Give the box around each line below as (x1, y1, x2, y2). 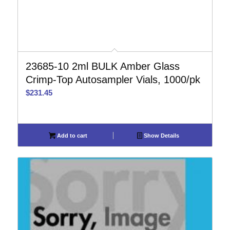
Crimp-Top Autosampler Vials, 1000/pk (25, 74, 200, 85)
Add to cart (55, 132, 87, 139)
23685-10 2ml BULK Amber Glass (25, 61, 180, 72)
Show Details (142, 132, 180, 139)
